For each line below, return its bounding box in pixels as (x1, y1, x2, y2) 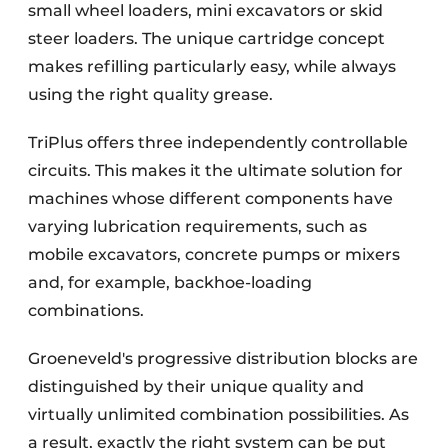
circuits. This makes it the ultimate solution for (28, 161, 403, 181)
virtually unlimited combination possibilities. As (28, 405, 409, 425)
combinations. (28, 301, 144, 321)
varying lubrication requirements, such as (28, 217, 367, 237)
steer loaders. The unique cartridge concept (28, 29, 385, 49)
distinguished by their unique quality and (28, 377, 364, 397)
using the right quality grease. (28, 85, 273, 105)
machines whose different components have (28, 189, 393, 209)
